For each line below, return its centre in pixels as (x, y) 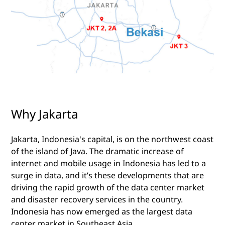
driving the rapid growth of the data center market (108, 187)
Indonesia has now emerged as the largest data (102, 211)
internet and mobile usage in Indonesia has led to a (108, 163)
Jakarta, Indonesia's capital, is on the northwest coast (112, 139)
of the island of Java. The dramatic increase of (97, 151)
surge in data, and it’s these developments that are (107, 175)
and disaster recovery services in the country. (97, 199)
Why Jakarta (44, 114)
